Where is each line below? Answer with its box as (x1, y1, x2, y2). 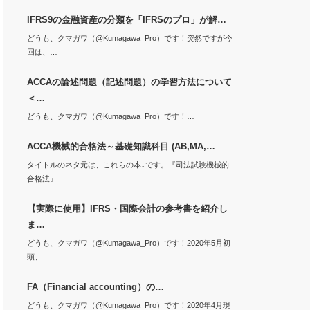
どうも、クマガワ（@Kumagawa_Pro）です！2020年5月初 (26, 239, 230, 247)
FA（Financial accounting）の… (26, 282, 164, 292)
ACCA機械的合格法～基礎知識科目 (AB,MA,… (26, 141, 215, 152)
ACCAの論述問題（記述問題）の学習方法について (26, 77, 232, 87)
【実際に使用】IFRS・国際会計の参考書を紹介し (26, 203, 228, 214)
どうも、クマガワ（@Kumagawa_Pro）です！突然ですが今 (26, 34, 232, 42)
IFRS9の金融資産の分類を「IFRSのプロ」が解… (26, 15, 226, 25)
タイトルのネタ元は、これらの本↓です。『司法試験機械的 (26, 161, 229, 169)
